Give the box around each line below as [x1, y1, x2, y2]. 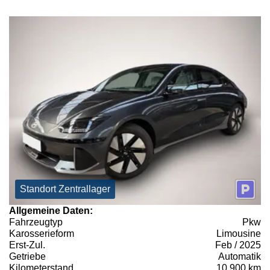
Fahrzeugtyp [9, 217, 63, 228]
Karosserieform [9, 228, 74, 239]
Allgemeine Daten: [9, 206, 93, 216]
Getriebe [9, 251, 46, 262]
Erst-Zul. [9, 240, 45, 251]
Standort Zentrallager [20, 184, 110, 195]
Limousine [216, 228, 261, 239]
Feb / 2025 [215, 240, 261, 251]
